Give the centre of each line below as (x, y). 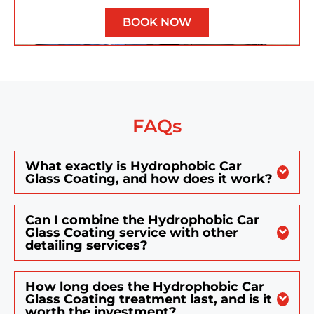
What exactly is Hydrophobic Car (134, 166)
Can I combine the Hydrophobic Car (142, 220)
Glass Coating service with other (132, 232)
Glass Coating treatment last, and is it (149, 299)
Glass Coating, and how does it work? (149, 178)
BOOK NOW (157, 22)
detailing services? (87, 245)
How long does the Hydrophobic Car (145, 286)
